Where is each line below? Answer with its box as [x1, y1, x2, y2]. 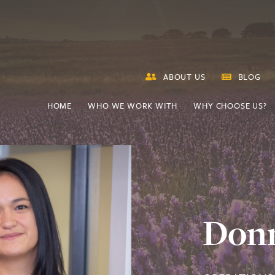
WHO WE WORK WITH [88, 99, 178, 112]
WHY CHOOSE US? [193, 99, 267, 112]
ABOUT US [163, 71, 206, 83]
